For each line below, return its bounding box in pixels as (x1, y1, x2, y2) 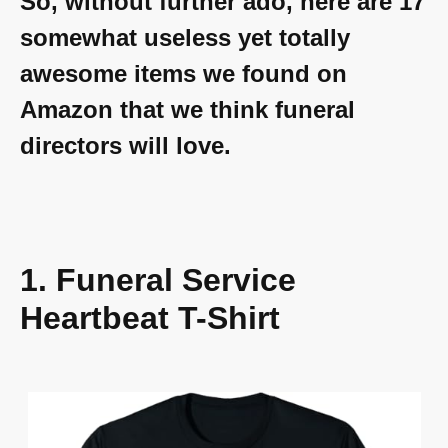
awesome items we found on (20, 60, 347, 88)
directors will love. (20, 132, 231, 160)
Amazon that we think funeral (20, 96, 355, 124)
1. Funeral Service (20, 262, 296, 299)
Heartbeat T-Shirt (20, 300, 280, 337)
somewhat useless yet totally (20, 24, 350, 52)
